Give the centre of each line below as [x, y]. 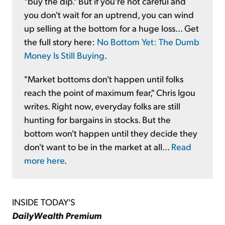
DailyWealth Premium [57, 215]
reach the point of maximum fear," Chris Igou [110, 92]
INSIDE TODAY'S [44, 201]
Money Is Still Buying [64, 55]
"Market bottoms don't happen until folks [104, 78]
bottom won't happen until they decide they [111, 133]
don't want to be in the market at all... [98, 146]
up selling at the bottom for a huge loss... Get [111, 28]
